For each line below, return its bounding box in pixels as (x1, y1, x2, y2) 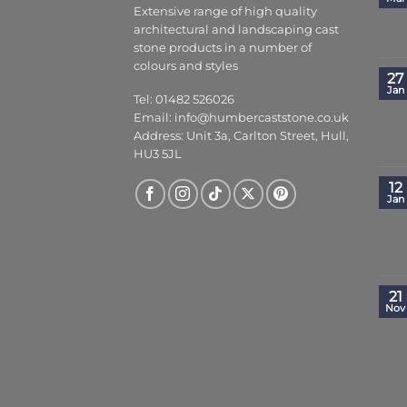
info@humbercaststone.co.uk (174, 111, 349, 124)
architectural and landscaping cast (134, 23, 339, 37)
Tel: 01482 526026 (134, 93, 234, 106)
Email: (134, 111, 174, 124)
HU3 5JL (134, 147, 182, 161)
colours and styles (134, 59, 238, 74)
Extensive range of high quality (134, 5, 317, 19)
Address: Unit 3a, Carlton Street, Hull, (134, 129, 349, 143)
